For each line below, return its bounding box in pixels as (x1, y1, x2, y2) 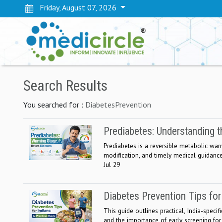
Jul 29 (104, 160, 120, 169)
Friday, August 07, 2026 (34, 2, 118, 12)
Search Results (23, 77, 108, 94)
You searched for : (23, 99, 85, 110)
